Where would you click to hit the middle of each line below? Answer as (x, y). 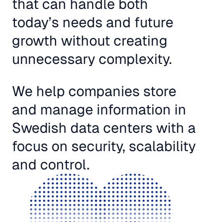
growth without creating (90, 40)
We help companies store (94, 91)
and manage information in (99, 110)
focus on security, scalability (104, 146)
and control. (51, 165)
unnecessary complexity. (92, 59)
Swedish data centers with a (104, 128)
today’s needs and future (93, 22)
